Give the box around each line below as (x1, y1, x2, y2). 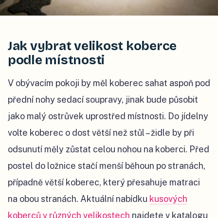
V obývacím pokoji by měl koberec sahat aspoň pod (8, 78, 210, 89)
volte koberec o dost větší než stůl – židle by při (8, 127, 194, 138)
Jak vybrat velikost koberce (8, 38, 177, 54)
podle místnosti (8, 53, 105, 68)
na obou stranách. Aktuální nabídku (8, 194, 149, 204)
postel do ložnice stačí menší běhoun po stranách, (8, 161, 205, 171)
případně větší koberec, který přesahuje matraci (8, 177, 200, 188)
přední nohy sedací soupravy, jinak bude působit (8, 94, 198, 105)
